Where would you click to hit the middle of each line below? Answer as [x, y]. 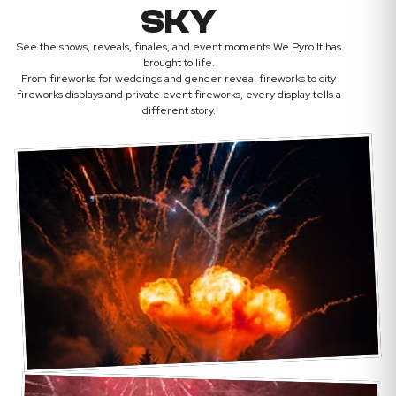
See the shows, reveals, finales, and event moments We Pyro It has [179, 46]
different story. [179, 110]
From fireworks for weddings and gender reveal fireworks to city [179, 78]
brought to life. [179, 62]
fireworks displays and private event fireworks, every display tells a [179, 94]
